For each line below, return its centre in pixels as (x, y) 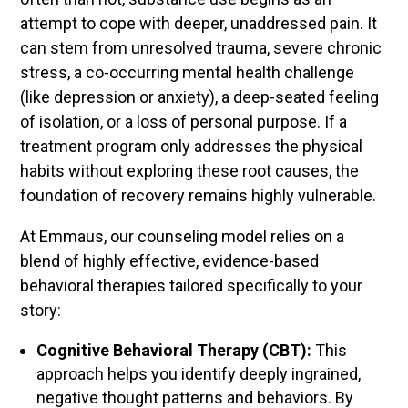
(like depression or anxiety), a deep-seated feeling (200, 97)
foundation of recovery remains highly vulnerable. (199, 196)
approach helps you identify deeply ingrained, (199, 374)
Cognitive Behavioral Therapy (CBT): (174, 351)
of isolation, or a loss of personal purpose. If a (184, 122)
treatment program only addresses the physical (192, 147)
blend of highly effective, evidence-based (170, 261)
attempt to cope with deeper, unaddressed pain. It (199, 24)
